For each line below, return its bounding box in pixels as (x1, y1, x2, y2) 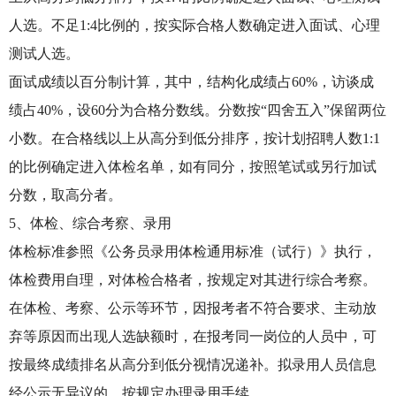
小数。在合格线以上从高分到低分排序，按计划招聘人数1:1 (9, 131, 380, 146)
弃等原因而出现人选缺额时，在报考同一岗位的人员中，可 (9, 329, 377, 344)
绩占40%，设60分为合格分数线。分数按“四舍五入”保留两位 (9, 103, 386, 118)
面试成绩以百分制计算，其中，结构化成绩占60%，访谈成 (9, 74, 374, 89)
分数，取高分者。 (9, 187, 122, 202)
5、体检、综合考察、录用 (9, 216, 171, 231)
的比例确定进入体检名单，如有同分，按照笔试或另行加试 (9, 159, 377, 174)
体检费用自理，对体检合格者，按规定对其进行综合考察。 (9, 272, 377, 287)
